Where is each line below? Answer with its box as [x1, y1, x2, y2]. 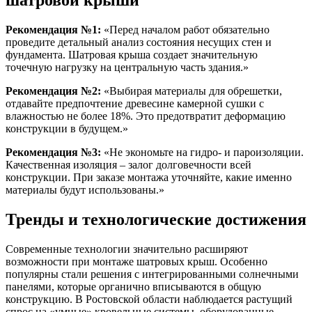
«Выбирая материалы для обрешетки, [101, 84, 282, 97]
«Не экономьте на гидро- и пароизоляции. [101, 146, 304, 158]
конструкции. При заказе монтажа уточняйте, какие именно [6, 171, 292, 183]
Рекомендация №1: [6, 23, 101, 36]
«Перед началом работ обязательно [101, 23, 270, 36]
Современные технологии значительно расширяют [6, 242, 248, 255]
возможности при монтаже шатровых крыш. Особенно [6, 255, 267, 267]
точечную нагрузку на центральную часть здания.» [6, 61, 249, 73]
